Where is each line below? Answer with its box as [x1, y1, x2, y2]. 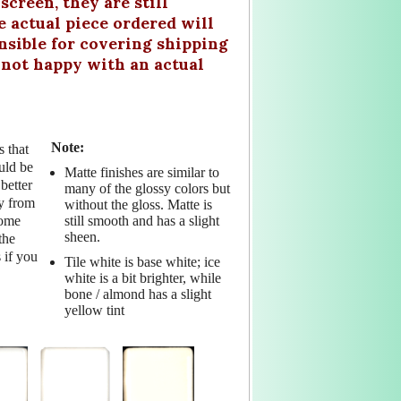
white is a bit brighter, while [64, 269, 221, 286]
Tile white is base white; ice [64, 253, 220, 269]
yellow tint [64, 302, 124, 318]
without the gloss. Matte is [64, 196, 212, 212]
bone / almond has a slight [64, 286, 211, 302]
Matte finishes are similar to [64, 164, 219, 180]
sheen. [64, 228, 100, 244]
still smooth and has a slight [64, 212, 219, 228]
